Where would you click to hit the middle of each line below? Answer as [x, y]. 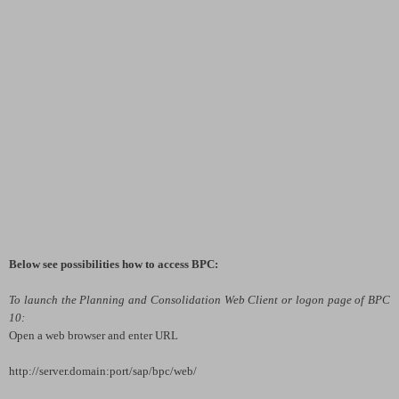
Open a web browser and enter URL [95, 335]
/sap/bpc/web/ [163, 370]
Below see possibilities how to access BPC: [114, 264]
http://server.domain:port [69, 370]
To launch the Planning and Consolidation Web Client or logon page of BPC [199, 299]
